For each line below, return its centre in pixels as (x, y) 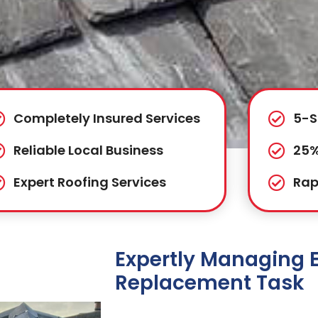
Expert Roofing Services (90, 182)
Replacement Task (210, 283)
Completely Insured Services (107, 119)
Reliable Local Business (89, 150)
